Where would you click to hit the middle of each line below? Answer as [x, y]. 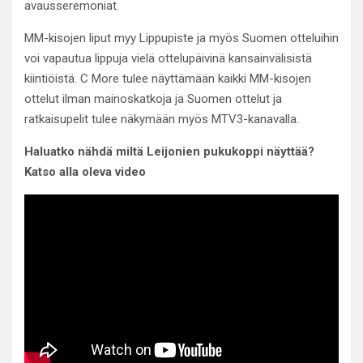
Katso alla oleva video [85, 172]
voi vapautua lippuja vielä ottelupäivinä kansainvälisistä [168, 58]
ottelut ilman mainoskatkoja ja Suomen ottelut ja [153, 99]
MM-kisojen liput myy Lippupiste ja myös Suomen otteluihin [181, 38]
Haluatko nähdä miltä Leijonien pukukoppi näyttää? [169, 152]
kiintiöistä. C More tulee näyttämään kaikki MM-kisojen [168, 79]
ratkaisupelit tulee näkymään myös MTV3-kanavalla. [162, 119]
